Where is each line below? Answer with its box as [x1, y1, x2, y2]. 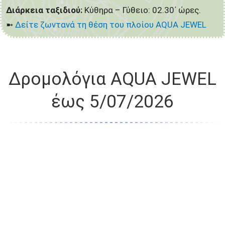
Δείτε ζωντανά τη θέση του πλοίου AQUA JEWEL [15, 20, 206, 30]
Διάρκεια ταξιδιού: [6, 5, 82, 15]
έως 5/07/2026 [51, 91, 174, 112]
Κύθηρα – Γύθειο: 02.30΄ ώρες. [82, 5, 201, 15]
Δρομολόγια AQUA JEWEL [9, 69, 216, 89]
